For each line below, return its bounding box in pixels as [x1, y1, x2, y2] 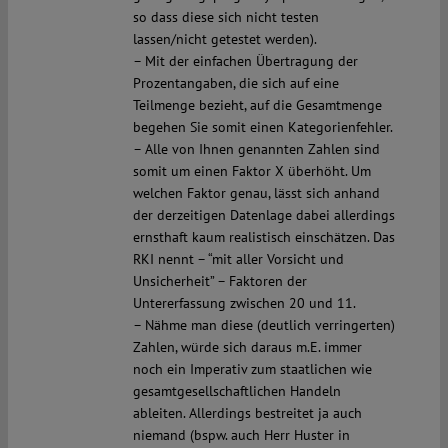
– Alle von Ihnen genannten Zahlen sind [132, 140, 380, 159]
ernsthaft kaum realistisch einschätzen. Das [132, 228, 395, 247]
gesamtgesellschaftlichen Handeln [132, 382, 341, 401]
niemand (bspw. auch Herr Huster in [132, 426, 350, 445]
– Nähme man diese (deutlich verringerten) [132, 316, 395, 335]
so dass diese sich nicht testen [132, 8, 319, 27]
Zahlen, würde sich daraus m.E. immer [132, 338, 362, 357]
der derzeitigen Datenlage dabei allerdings [132, 206, 395, 225]
